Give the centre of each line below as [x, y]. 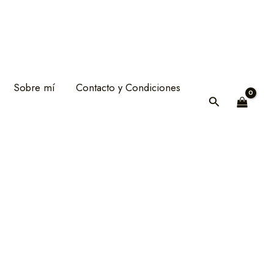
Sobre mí [35, 87]
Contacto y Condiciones [128, 87]
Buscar [224, 102]
